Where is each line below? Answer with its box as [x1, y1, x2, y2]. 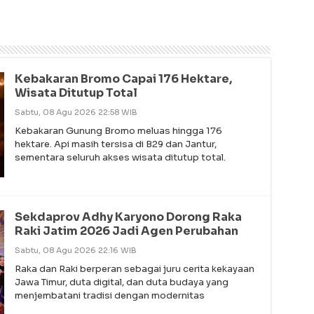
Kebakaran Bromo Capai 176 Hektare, [14, 71, 232, 87]
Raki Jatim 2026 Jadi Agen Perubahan [14, 224, 238, 239]
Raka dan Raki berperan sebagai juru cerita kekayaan [14, 263, 254, 275]
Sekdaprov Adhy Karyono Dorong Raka [14, 210, 242, 225]
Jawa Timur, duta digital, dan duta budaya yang [14, 276, 228, 289]
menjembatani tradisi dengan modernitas [14, 289, 205, 302]
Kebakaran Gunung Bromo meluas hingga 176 [14, 125, 222, 137]
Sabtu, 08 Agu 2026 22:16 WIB [14, 245, 137, 256]
